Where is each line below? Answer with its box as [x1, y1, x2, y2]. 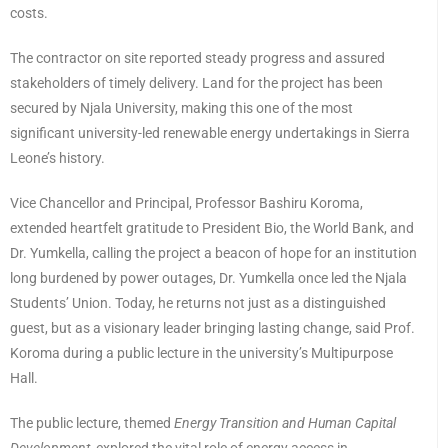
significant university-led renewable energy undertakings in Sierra [10, 124, 410, 141]
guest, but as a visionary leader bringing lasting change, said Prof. [10, 319, 415, 336]
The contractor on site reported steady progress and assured [10, 49, 385, 66]
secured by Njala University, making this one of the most [10, 99, 353, 116]
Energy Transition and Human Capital [174, 414, 396, 431]
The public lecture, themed [10, 414, 174, 431]
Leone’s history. [10, 149, 105, 166]
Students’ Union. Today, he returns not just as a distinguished [10, 294, 386, 311]
